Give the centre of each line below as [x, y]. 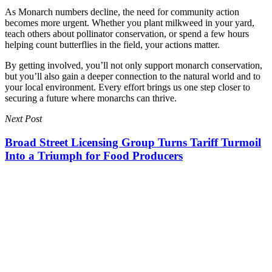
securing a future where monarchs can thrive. [91, 98]
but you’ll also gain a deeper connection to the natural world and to [133, 76]
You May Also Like [53, 214]
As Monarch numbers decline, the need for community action [122, 12]
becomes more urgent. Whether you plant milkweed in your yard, [130, 23]
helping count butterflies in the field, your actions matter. [112, 45]
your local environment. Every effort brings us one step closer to [127, 87]
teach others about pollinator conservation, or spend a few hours [127, 34]
